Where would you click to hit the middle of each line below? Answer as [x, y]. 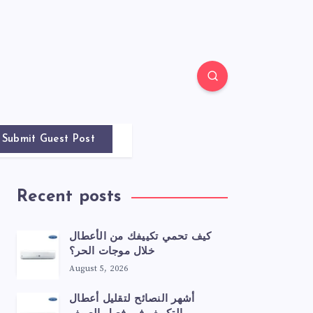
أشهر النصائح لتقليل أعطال [132, 299]
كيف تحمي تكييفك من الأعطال [140, 237]
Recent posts [69, 197]
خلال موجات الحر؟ [112, 252]
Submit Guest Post [48, 139]
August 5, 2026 [99, 269]
